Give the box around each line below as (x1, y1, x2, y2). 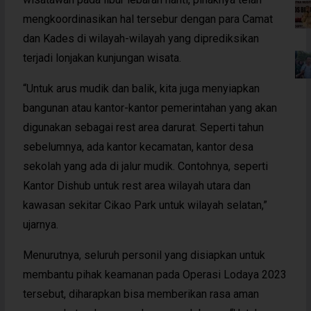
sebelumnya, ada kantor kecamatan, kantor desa (22, 140, 253, 153)
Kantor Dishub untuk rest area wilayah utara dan (22, 178, 251, 192)
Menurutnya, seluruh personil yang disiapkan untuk (22, 248, 265, 262)
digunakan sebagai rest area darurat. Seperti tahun (22, 120, 264, 134)
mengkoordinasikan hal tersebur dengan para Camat (22, 12, 273, 26)
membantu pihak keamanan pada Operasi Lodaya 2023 (22, 267, 287, 281)
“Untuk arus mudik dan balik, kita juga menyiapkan (22, 81, 260, 95)
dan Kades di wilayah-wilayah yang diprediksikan (22, 31, 259, 45)
